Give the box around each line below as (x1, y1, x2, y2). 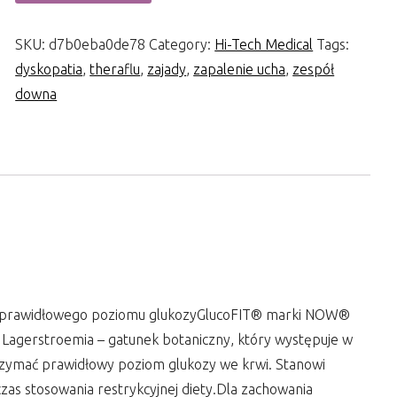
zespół (292, 61, 335, 78)
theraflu (90, 61, 141, 78)
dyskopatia (15, 61, 83, 78)
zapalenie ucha (193, 61, 286, 78)
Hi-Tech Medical (214, 36, 314, 53)
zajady (147, 61, 187, 78)
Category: (149, 36, 215, 53)
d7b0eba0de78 (49, 36, 146, 53)
